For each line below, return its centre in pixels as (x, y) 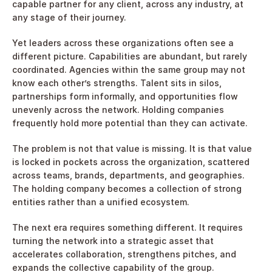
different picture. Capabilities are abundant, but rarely (130, 56)
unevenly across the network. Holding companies (118, 110)
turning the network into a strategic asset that (113, 241)
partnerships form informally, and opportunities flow (125, 96)
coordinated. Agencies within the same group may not (129, 70)
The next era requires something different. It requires (127, 227)
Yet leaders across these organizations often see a (123, 43)
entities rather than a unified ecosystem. (101, 202)
